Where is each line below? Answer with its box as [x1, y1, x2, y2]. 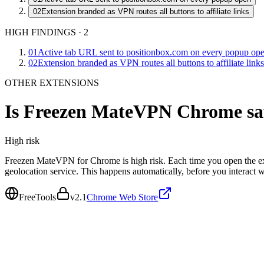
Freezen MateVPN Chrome [24, 101, 242, 123]
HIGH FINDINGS [5, 27, 76, 37]
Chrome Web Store [87, 192, 158, 202]
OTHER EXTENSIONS [5, 78, 99, 88]
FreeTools [19, 192, 56, 202]
